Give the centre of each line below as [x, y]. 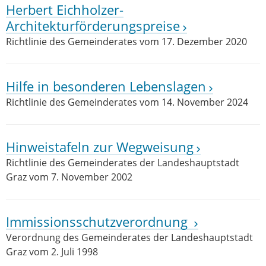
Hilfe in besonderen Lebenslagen [106, 86]
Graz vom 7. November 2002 [69, 177]
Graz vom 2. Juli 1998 [52, 252]
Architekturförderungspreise [93, 26]
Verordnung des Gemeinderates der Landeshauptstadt [129, 237]
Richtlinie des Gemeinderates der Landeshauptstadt [123, 163]
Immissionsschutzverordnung [99, 222]
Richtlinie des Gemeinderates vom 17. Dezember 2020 [126, 42]
